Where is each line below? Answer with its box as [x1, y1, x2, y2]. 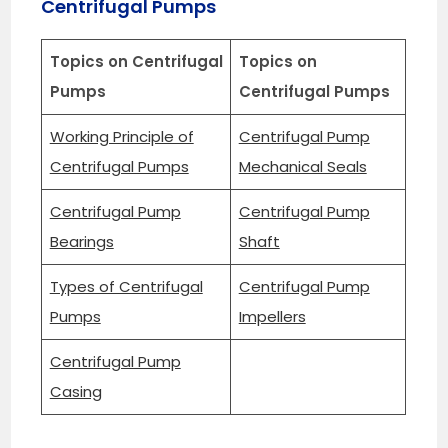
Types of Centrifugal [49, 275, 203, 297]
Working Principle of [49, 125, 194, 147]
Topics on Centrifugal [49, 50, 223, 72]
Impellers [238, 305, 306, 327]
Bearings [49, 230, 114, 252]
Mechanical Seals [238, 155, 367, 177]
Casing [49, 380, 102, 402]
